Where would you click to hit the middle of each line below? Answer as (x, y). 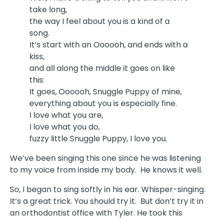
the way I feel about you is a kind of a (99, 22)
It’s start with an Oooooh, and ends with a (109, 45)
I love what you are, (66, 115)
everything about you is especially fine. (103, 104)
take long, (48, 10)
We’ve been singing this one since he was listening (105, 158)
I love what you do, (65, 127)
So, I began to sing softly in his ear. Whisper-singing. (109, 190)
